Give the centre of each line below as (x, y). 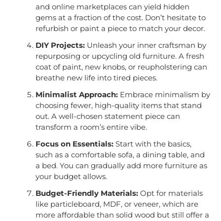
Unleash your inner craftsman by (145, 45)
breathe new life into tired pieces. (96, 78)
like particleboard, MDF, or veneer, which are (117, 204)
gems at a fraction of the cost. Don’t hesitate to (120, 18)
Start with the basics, (152, 144)
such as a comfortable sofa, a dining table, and (120, 155)
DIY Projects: (60, 45)
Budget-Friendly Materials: (87, 193)
